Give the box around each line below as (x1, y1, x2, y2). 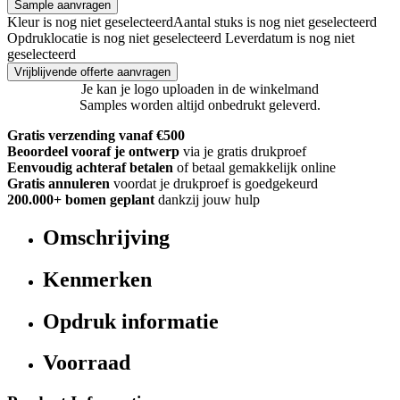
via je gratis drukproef (183, 143, 306, 159)
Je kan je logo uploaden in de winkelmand (81, 80, 319, 96)
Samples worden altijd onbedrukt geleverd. (79, 96, 321, 112)
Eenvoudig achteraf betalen (7, 159, 173, 175)
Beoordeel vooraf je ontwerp (7, 143, 179, 159)
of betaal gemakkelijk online (177, 159, 336, 175)
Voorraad (43, 351, 130, 375)
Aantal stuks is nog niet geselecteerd (173, 13, 377, 29)
